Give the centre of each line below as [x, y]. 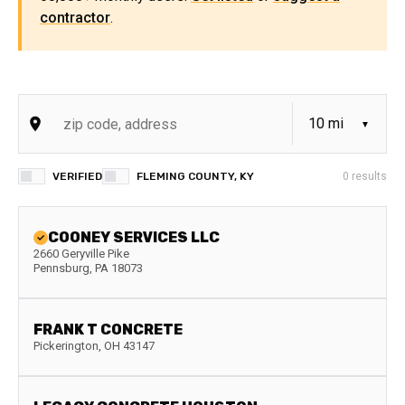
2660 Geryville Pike [81, 254]
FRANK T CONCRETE [108, 330]
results [368, 176]
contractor [75, 18]
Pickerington [66, 346]
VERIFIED [77, 176]
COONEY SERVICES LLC [134, 237]
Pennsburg [61, 268]
